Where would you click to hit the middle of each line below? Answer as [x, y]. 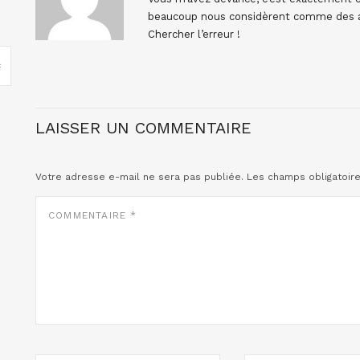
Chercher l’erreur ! [194, 34]
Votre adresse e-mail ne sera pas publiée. [139, 177]
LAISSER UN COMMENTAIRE [143, 128]
